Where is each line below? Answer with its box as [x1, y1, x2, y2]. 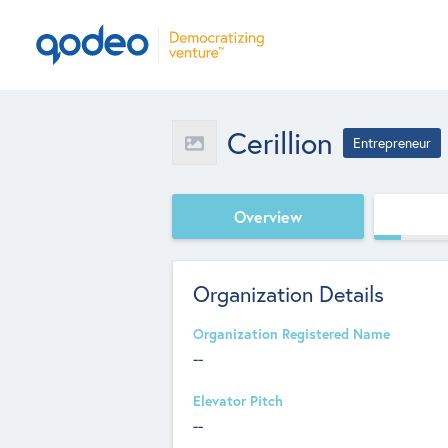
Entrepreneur [353, 133, 431, 152]
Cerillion [227, 122, 333, 162]
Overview [234, 205, 302, 227]
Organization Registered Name [193, 325, 390, 343]
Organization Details [193, 279, 384, 308]
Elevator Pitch [193, 392, 283, 410]
